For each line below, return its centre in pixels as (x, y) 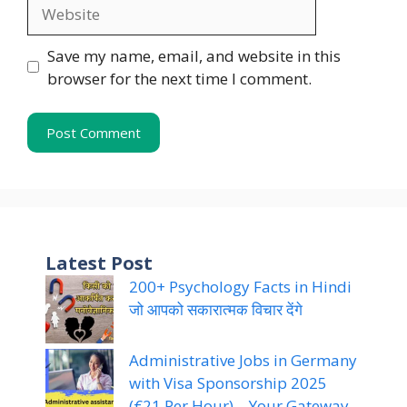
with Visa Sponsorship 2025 (228, 383)
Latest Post (99, 263)
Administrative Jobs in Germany (243, 361)
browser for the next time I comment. (179, 78)
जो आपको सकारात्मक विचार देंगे (216, 310)
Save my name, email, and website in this (194, 55)
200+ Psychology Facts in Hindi (240, 287)
